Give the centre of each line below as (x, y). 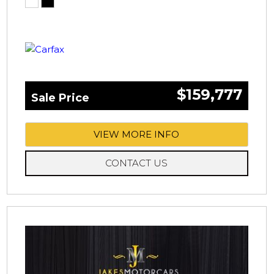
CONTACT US (137, 163)
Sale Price (60, 98)
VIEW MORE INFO (137, 134)
